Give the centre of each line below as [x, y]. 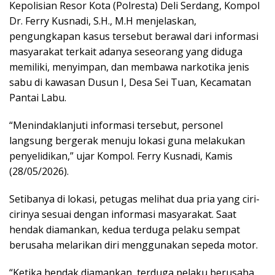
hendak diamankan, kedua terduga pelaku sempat [125, 230]
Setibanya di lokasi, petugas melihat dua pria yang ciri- [134, 199]
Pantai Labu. [38, 98]
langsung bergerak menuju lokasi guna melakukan [127, 141]
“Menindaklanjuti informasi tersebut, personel [116, 125]
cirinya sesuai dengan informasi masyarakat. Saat [123, 214]
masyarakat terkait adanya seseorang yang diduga [126, 52]
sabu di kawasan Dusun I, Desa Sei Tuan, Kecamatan [130, 82]
